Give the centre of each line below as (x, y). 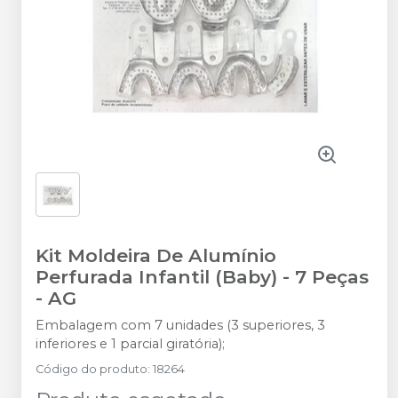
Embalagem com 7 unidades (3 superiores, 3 (180, 325)
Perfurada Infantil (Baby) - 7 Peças (202, 277)
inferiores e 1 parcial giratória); (130, 344)
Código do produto (92, 369)
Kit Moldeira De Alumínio (156, 255)
